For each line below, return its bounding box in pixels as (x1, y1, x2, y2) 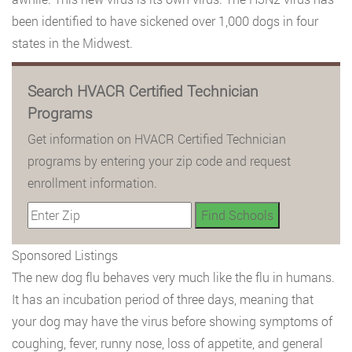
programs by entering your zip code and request (27, 152, 291, 169)
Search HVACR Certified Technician (27, 81, 258, 101)
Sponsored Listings (12, 247, 118, 263)
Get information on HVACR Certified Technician (27, 130, 286, 147)
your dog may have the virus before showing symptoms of (12, 313, 332, 329)
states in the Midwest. (12, 35, 133, 51)
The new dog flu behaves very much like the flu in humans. (12, 269, 335, 285)
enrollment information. (27, 174, 157, 191)
